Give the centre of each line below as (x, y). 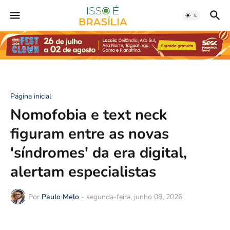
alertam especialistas (83, 172)
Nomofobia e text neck (89, 115)
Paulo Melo (60, 197)
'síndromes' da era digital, (99, 153)
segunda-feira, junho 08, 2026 (134, 197)
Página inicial (31, 96)
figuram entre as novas (90, 134)
